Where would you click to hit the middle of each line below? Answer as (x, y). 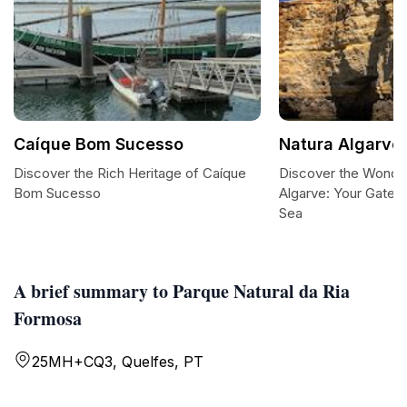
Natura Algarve (340, 144)
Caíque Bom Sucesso (99, 144)
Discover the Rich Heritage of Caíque (130, 173)
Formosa (48, 318)
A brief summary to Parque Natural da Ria (182, 291)
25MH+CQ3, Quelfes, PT (118, 362)
